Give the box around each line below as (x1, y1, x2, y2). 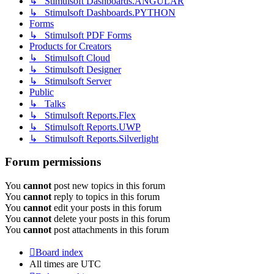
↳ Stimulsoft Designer (29, 64, 121, 75)
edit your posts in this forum (51, 202, 161, 213)
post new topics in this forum (51, 180, 165, 191)
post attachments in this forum (51, 224, 169, 235)
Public (29, 86, 54, 97)
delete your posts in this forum (51, 213, 170, 224)
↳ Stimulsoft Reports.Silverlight (29, 133, 158, 144)
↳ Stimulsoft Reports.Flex (29, 109, 136, 120)
